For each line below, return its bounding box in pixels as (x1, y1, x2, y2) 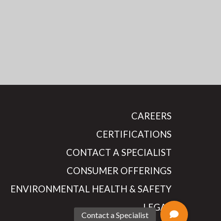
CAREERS (131, 110, 172, 122)
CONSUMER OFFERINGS (67, 165, 172, 177)
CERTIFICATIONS (96, 129, 172, 140)
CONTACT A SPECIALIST (66, 147, 172, 158)
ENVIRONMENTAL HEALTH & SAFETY (10, 184, 172, 195)
